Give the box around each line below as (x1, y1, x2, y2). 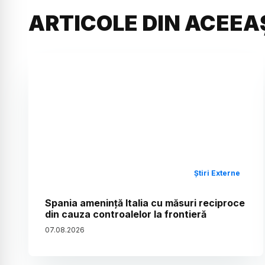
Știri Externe (194, 168, 241, 177)
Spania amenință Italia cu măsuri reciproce (45, 196, 245, 209)
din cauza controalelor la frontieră (45, 208, 206, 220)
